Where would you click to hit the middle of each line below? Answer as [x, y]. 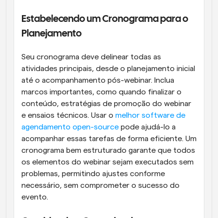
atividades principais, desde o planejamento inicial [108, 69]
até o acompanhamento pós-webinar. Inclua [98, 80]
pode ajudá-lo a [147, 127]
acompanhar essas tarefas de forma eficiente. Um [109, 139]
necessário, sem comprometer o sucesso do [100, 185]
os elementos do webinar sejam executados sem [108, 162]
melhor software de [150, 115]
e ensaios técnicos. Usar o [68, 115]
